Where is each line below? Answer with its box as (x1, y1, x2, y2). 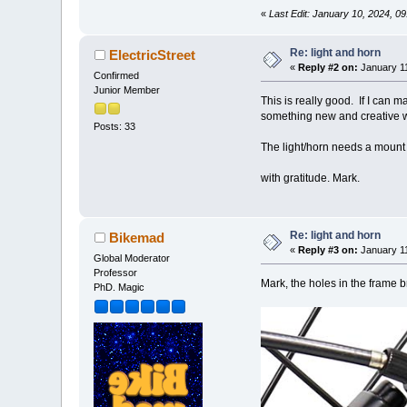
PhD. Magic (94, 281, 145, 293)
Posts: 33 (94, 120, 136, 132)
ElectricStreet (108, 46, 195, 63)
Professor (94, 266, 138, 278)
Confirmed (94, 69, 140, 81)
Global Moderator (94, 252, 171, 263)
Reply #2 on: (298, 61, 359, 73)
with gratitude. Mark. (260, 171, 362, 184)
